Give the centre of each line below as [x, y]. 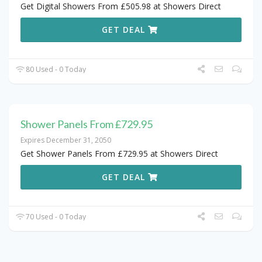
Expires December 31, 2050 [66, 140]
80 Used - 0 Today [55, 70]
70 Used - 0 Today [55, 217]
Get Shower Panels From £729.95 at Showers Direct [119, 154]
